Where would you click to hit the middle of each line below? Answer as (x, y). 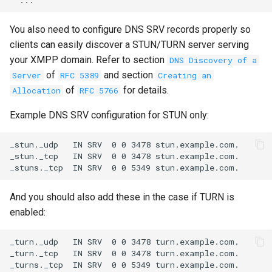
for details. (145, 90)
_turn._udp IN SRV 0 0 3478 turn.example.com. (124, 241)
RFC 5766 (99, 91)
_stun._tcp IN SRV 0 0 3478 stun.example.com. (124, 156)
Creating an (185, 76)
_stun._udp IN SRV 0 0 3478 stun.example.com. (124, 144)
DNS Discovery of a (213, 60)
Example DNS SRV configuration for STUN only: (109, 115)
